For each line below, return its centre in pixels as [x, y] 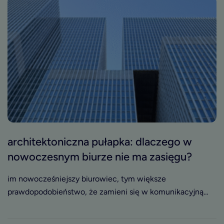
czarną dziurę [31, 204]
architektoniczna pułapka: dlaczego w [100, 141]
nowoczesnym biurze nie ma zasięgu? [100, 156]
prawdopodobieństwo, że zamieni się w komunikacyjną [105, 191]
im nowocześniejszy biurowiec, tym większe [87, 178]
